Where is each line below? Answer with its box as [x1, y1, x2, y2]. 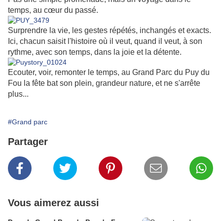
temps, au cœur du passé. [8, 6, 98, 15]
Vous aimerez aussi [8, 197, 99, 209]
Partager [8, 136, 48, 147]
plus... [8, 90, 29, 99]
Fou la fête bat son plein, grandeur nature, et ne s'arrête [8, 79, 200, 88]
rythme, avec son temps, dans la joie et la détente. [8, 48, 182, 57]
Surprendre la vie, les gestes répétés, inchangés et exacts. [8, 26, 211, 35]
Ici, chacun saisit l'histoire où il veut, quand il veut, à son [8, 37, 202, 46]
